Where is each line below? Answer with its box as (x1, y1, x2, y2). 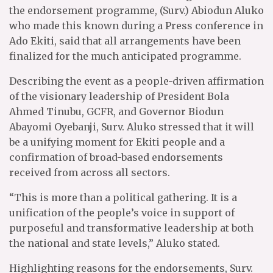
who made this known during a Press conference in (9, 19, 263, 32)
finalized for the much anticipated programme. (9, 50, 241, 63)
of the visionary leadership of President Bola (9, 90, 229, 103)
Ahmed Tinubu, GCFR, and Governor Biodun (9, 105, 224, 118)
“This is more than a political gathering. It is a (9, 191, 237, 204)
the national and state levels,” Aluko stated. (9, 237, 220, 250)
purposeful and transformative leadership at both (9, 222, 253, 235)
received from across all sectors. (9, 166, 170, 179)
